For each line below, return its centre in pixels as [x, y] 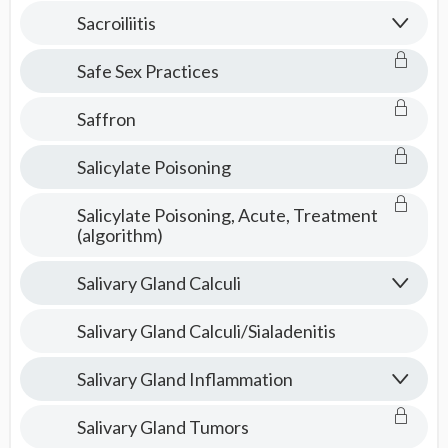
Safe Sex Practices [147, 71]
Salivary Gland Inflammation [184, 379]
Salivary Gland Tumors [162, 427]
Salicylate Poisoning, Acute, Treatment [227, 215]
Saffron [106, 119]
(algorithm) [119, 235]
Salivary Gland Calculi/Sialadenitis [206, 331]
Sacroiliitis [116, 23]
